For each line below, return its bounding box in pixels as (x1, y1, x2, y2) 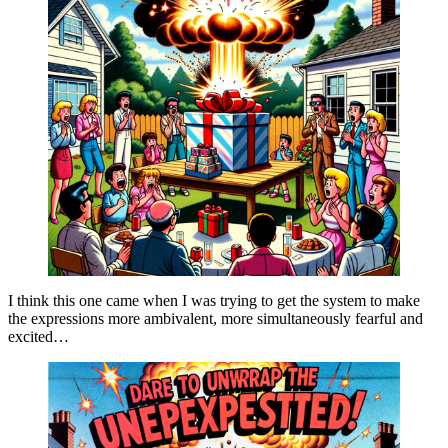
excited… (8, 328, 69, 346)
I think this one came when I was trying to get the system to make (8, 292, 420, 310)
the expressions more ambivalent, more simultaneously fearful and (8, 310, 423, 328)
